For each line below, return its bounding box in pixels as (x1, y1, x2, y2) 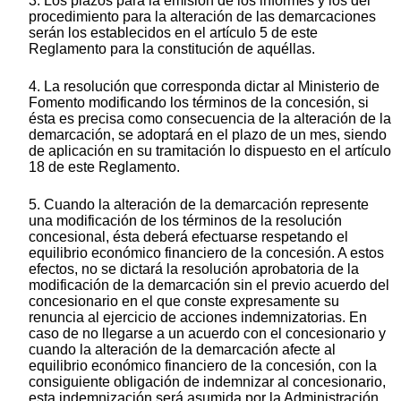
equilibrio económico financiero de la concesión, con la (29, 357, 377, 373)
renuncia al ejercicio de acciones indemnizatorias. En (29, 309, 367, 325)
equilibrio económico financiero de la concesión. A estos (29, 244, 384, 260)
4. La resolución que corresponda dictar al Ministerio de (29, 78, 380, 94)
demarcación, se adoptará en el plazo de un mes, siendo (29, 126, 387, 142)
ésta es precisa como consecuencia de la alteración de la (29, 110, 391, 126)
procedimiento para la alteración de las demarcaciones (29, 8, 376, 24)
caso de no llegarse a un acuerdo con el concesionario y (29, 325, 386, 341)
